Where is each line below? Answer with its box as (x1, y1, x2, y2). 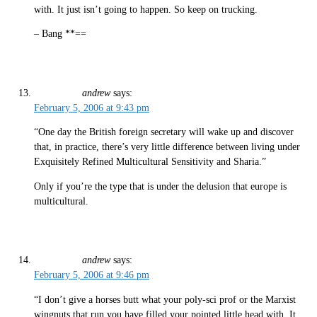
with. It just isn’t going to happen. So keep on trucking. (34, 4, 258, 15)
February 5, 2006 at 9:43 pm (34, 102, 149, 113)
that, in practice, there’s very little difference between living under (34, 142, 300, 153)
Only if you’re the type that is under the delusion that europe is (34, 180, 287, 192)
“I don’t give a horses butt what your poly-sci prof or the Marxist (34, 294, 296, 305)
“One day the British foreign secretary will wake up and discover (34, 127, 294, 138)
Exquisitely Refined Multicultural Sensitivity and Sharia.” (34, 156, 266, 168)
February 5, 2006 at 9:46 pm (34, 270, 149, 281)
